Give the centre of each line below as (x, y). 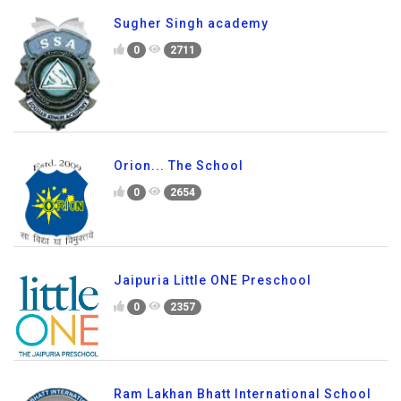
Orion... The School (179, 165)
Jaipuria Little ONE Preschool (213, 280)
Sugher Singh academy (191, 24)
